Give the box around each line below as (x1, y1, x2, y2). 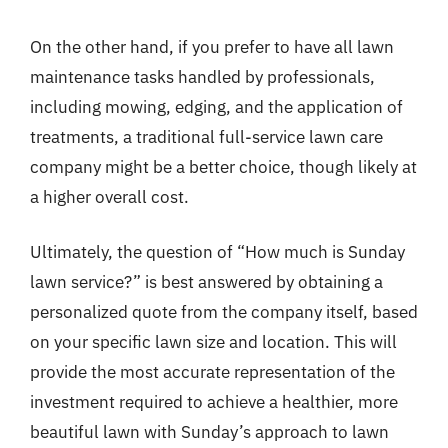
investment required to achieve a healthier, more (30, 391, 398, 413)
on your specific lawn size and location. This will (30, 331, 397, 353)
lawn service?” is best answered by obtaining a (30, 271, 383, 293)
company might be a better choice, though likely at (30, 155, 417, 178)
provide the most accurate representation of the (30, 361, 395, 383)
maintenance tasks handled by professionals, (30, 65, 375, 88)
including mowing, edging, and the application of (30, 95, 403, 118)
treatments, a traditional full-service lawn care (30, 125, 383, 148)
